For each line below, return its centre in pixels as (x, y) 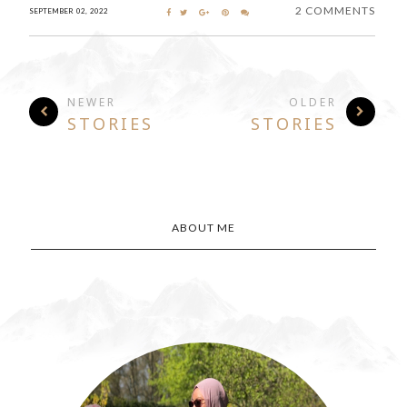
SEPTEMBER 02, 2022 (69, 10)
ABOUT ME (203, 227)
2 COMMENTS (335, 10)
